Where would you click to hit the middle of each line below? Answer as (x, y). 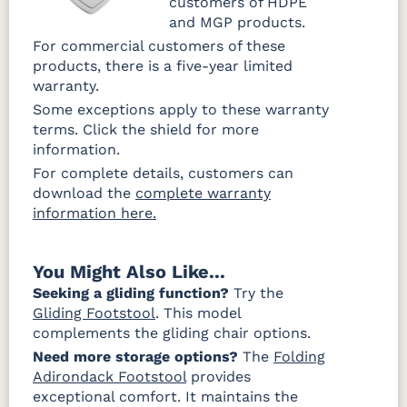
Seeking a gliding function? (131, 293)
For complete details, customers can (163, 174)
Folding (299, 357)
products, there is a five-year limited (163, 66)
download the (84, 194)
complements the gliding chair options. (172, 333)
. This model (198, 313)
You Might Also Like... (129, 272)
